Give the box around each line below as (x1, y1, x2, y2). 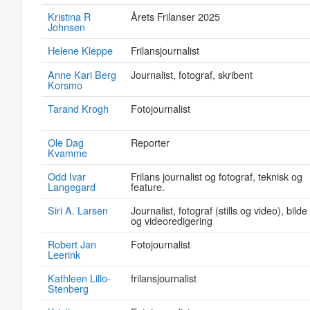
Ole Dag (48, 135, 84, 149)
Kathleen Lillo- (48, 271, 111, 285)
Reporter (131, 135, 170, 149)
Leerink (48, 247, 80, 262)
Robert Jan (48, 237, 96, 251)
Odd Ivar (48, 169, 86, 183)
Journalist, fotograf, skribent (131, 67, 253, 82)
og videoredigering (131, 213, 212, 228)
